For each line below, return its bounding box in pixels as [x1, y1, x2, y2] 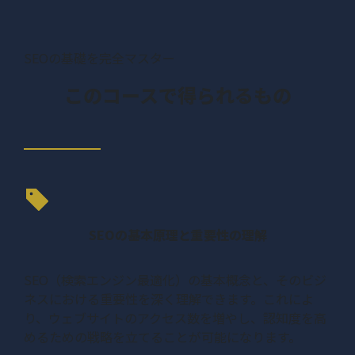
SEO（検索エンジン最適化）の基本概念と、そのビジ [24, 269, 326, 289]
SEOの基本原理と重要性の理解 [88, 224, 267, 244]
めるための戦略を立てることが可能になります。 [24, 326, 301, 346]
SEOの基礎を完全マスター [24, 48, 175, 67]
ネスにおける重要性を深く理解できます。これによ [24, 288, 314, 308]
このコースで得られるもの [63, 80, 292, 109]
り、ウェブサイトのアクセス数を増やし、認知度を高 [24, 307, 326, 327]
